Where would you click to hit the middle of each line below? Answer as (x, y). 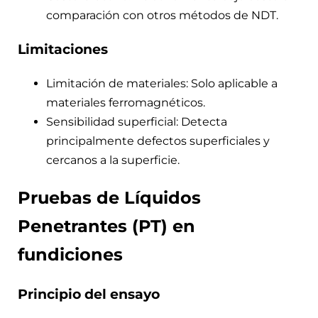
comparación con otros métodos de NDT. (162, 16)
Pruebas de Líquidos (109, 197)
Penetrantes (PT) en (106, 226)
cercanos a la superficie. (113, 160)
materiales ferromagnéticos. (126, 102)
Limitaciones (63, 50)
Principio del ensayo (89, 294)
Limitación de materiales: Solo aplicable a (162, 83)
